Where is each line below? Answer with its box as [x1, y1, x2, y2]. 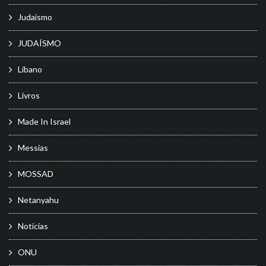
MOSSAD [18, 168, 53, 179]
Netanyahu [18, 194, 59, 205]
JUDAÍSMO [18, 37, 61, 48]
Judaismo [18, 11, 52, 22]
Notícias [18, 220, 48, 231]
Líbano [18, 64, 42, 74]
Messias [18, 142, 48, 153]
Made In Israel [18, 116, 71, 126]
